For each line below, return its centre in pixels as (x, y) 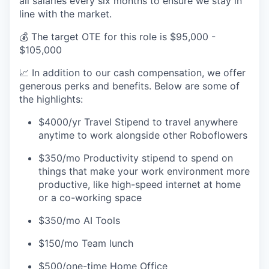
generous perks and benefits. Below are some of (129, 86)
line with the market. (65, 14)
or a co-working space (90, 197)
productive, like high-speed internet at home (140, 184)
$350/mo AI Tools (79, 220)
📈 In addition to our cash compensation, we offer (132, 72)
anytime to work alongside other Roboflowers (143, 135)
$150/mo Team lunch (86, 243)
